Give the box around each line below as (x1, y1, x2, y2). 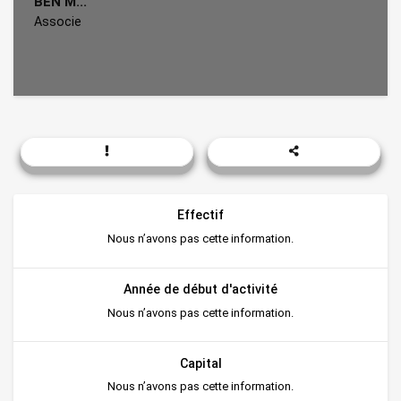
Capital (179, 355, 222, 371)
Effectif (177, 208, 224, 223)
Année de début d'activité (124, 281, 277, 296)
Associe (33, 13, 81, 29)
